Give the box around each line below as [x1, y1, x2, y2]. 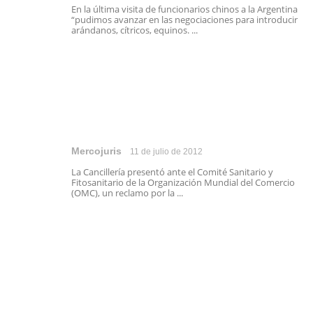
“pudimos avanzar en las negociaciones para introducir [71, 13, 298, 26]
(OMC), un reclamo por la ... [71, 187, 183, 199]
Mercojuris [71, 145, 122, 156]
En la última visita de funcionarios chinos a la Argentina [71, 3, 298, 15]
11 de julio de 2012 [130, 147, 203, 156]
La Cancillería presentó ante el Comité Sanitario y [71, 166, 273, 178]
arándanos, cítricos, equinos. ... [71, 24, 198, 36]
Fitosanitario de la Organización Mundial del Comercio [71, 176, 295, 189]
